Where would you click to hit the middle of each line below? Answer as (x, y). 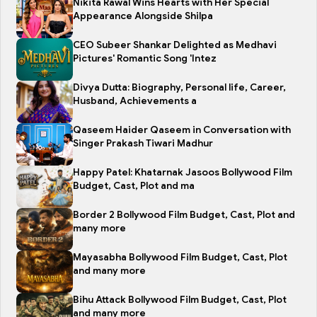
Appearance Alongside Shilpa (143, 16)
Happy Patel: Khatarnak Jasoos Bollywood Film (183, 172)
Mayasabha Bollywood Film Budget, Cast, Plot (180, 257)
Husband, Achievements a (135, 100)
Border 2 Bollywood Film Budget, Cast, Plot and (184, 214)
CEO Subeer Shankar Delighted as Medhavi (175, 45)
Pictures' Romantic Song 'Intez (145, 58)
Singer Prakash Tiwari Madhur (143, 143)
